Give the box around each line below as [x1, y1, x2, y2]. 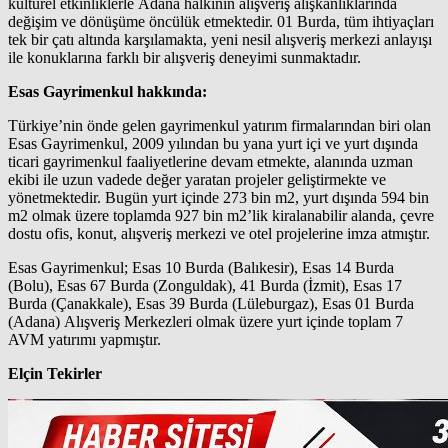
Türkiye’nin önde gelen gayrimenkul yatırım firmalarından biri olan [8, 116, 431, 134]
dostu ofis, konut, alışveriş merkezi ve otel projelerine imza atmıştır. [8, 224, 434, 242]
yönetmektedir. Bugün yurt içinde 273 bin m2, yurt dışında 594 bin [8, 188, 429, 206]
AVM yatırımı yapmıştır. [8, 330, 161, 348]
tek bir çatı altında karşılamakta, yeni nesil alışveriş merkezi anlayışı [8, 30, 432, 48]
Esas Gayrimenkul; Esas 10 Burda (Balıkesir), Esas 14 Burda [8, 258, 394, 276]
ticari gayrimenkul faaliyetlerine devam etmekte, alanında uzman [8, 152, 413, 170]
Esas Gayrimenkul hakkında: [8, 82, 207, 100]
